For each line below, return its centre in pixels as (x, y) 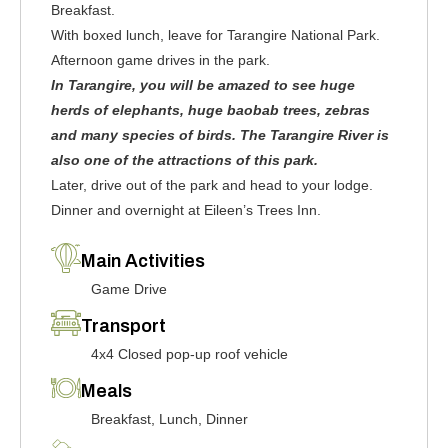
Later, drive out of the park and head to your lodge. (212, 185)
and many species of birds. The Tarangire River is (220, 135)
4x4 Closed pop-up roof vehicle (189, 354)
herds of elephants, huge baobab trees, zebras (210, 110)
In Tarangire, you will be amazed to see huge (203, 85)
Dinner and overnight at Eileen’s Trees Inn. (186, 210)
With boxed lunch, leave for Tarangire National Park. (215, 35)
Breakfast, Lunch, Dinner (169, 419)
